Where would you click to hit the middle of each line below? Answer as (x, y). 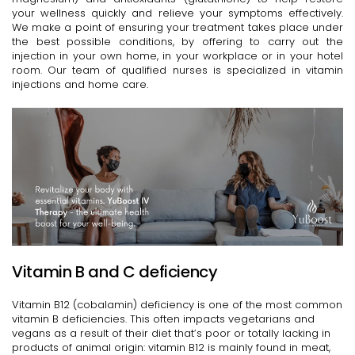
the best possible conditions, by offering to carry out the (177, 42)
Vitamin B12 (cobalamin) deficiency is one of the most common (177, 305)
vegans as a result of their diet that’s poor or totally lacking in (171, 334)
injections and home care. (80, 84)
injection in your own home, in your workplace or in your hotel (177, 56)
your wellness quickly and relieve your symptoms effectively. (177, 13)
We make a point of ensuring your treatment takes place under (177, 27)
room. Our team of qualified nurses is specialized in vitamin (177, 70)
